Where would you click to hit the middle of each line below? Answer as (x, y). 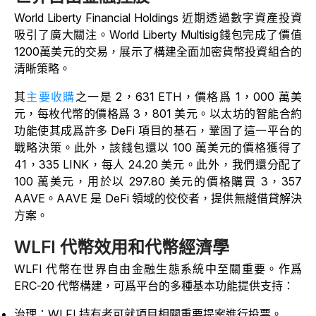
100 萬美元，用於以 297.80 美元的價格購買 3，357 (158, 182)
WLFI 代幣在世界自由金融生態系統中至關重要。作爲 (158, 269)
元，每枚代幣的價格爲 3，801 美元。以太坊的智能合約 (158, 114)
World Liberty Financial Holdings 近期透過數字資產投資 (158, 18)
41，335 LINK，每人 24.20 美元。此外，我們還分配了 (158, 165)
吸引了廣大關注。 (62, 35)
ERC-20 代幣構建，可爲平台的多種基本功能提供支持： (154, 286)
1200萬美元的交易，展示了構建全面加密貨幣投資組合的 (158, 52)
